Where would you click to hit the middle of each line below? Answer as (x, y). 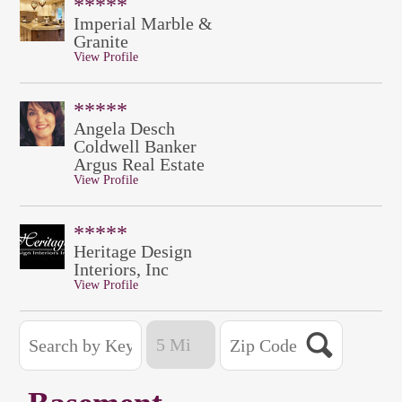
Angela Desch (124, 128)
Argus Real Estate (139, 164)
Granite (100, 41)
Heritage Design (132, 251)
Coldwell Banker (135, 146)
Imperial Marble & (143, 23)
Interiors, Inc (121, 269)
